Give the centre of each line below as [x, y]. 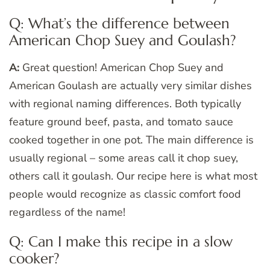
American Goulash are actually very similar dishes [130, 86]
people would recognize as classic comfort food [125, 194]
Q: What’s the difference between [119, 24]
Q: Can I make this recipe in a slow [121, 242]
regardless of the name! [67, 212]
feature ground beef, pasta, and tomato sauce [121, 122]
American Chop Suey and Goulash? [123, 41]
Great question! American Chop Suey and [121, 68]
